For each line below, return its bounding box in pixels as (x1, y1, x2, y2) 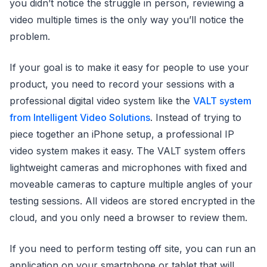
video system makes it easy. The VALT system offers (10, 145, 246, 157)
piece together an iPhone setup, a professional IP (10, 128, 234, 140)
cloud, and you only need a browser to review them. (10, 212, 247, 223)
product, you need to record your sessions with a (10, 78, 234, 90)
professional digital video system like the (10, 95, 193, 107)
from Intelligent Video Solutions (10, 111, 150, 123)
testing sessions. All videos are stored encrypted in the (10, 195, 255, 207)
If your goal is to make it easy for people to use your (10, 61, 249, 73)
